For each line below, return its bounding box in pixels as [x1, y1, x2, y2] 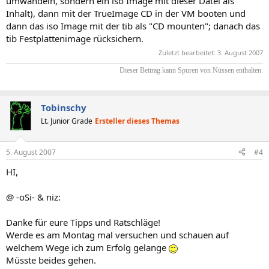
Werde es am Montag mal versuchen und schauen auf [6, 228, 229, 241]
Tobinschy [41, 101, 86, 113]
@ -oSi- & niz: [6, 190, 61, 203]
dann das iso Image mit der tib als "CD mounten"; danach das [6, 19, 260, 32]
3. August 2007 [217, 48, 263, 57]
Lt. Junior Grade [41, 116, 92, 126]
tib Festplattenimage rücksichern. [6, 32, 144, 44]
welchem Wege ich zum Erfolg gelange [6, 241, 169, 253]
